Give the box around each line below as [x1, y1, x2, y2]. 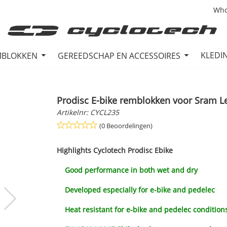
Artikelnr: [56, 107, 88, 118]
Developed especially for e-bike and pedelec [56, 185, 215, 195]
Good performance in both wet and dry [56, 165, 198, 175]
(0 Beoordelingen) [99, 121, 153, 131]
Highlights [56, 145, 91, 156]
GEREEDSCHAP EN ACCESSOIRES [57, 50, 182, 62]
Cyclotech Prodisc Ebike [93, 145, 173, 156]
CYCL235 [90, 107, 119, 118]
